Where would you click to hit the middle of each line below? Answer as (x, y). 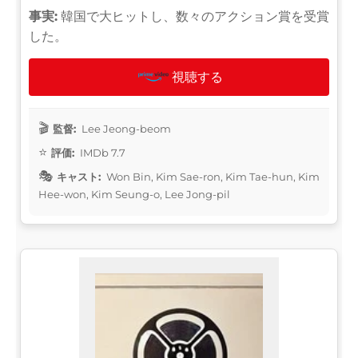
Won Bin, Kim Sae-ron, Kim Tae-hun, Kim (212, 176)
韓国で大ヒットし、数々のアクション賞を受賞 (193, 16)
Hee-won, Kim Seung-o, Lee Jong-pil (134, 194)
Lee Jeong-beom (125, 128)
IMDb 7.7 (101, 152)
